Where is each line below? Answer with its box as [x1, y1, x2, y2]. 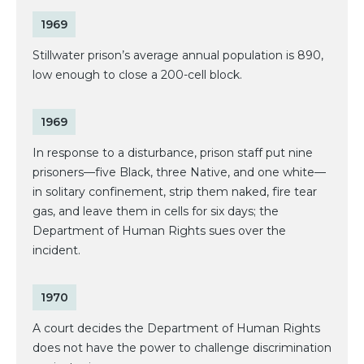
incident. [32, 243, 80, 258]
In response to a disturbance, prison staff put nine [32, 145, 313, 161]
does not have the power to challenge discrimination [32, 340, 331, 356]
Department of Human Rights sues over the [32, 223, 286, 239]
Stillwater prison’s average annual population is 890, [32, 48, 323, 63]
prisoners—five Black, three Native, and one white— [32, 165, 326, 180]
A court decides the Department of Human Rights [32, 321, 320, 336]
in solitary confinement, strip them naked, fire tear [32, 184, 317, 200]
